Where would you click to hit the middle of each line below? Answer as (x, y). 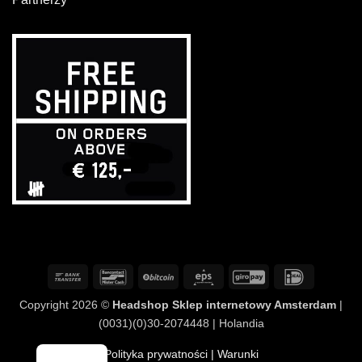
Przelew (103, 275)
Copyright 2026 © (66, 304)
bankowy (106, 294)
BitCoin (192, 275)
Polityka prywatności (156, 354)
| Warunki (233, 354)
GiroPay (285, 275)
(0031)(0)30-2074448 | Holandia (181, 323)
